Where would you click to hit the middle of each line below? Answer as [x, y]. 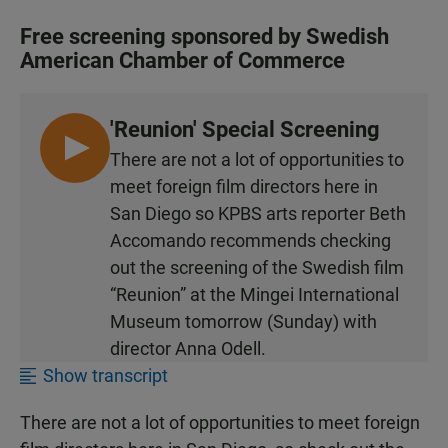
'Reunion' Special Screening [245, 130]
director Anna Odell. [188, 349]
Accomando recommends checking [250, 241]
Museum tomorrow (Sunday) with [243, 322]
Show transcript [105, 376]
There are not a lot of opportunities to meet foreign [220, 423]
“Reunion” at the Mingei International [254, 295]
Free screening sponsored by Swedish [204, 37]
